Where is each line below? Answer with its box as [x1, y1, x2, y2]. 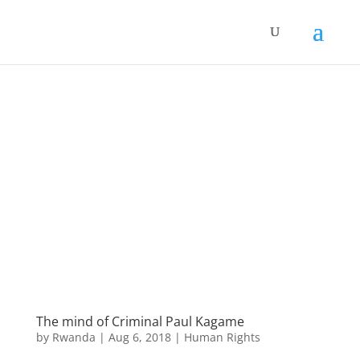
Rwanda [51, 329, 96, 345]
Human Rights [183, 329, 260, 345]
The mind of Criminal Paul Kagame [35, 312, 244, 330]
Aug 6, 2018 [108, 329, 171, 345]
